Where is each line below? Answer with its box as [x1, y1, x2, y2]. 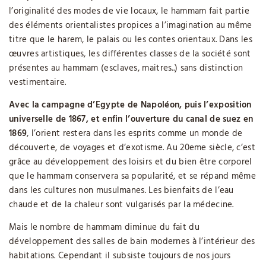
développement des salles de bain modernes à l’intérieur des [9, 235, 255, 249]
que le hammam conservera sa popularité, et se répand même [9, 169, 256, 183]
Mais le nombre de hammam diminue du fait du [9, 220, 199, 235]
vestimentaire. [9, 75, 66, 90]
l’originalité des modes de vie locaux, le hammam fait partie [9, 4, 249, 18]
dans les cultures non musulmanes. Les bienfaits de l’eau [9, 183, 234, 198]
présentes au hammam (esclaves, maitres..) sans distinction [9, 61, 243, 75]
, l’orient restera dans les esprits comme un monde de [27, 126, 243, 141]
